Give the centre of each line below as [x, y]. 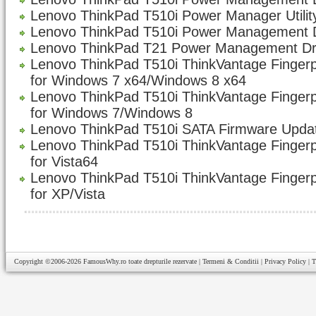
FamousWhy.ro [105, 261]
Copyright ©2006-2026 [49, 261]
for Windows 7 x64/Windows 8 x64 [138, 80]
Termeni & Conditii [231, 261]
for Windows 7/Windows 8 [111, 113]
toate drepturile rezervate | [164, 261]
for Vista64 [64, 162]
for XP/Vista [68, 194]
